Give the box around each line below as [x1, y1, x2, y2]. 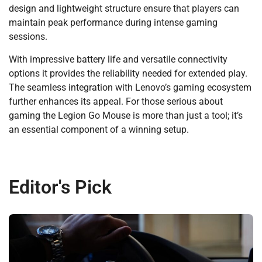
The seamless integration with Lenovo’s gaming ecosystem [9, 81, 251, 93]
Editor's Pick [9, 175, 112, 198]
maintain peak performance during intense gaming [9, 17, 218, 29]
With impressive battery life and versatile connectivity [9, 53, 227, 65]
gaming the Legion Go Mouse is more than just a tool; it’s [9, 109, 243, 121]
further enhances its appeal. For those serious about [9, 95, 223, 107]
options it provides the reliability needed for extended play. [9, 67, 247, 79]
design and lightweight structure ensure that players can [9, 3, 239, 15]
